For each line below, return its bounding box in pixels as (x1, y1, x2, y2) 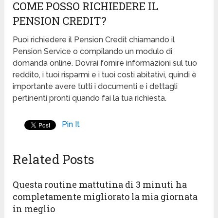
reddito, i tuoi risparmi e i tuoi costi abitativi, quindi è (13, 70, 197, 80)
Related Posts (13, 151, 95, 168)
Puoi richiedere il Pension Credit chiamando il (13, 35, 175, 45)
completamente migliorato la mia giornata (13, 191, 198, 203)
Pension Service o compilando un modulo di (13, 47, 173, 56)
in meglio (13, 203, 55, 215)
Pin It (62, 120, 80, 129)
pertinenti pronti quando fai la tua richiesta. (13, 93, 167, 103)
